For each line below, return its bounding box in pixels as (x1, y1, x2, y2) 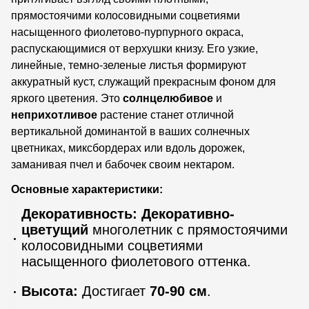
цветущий (21, 221, 88, 237)
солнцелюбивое (123, 92, 213, 104)
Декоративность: (21, 206, 137, 221)
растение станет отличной (97, 108, 234, 121)
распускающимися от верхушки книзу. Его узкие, (11, 42, 258, 54)
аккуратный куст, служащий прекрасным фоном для (11, 75, 276, 88)
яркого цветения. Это (11, 92, 123, 104)
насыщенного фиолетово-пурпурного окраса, (11, 26, 243, 38)
